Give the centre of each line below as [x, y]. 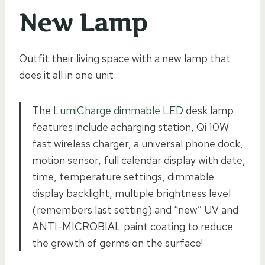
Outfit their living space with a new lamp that [125, 58]
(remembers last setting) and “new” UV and [135, 209]
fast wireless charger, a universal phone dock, [138, 143]
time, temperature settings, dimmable [123, 176]
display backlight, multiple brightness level [131, 193]
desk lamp [209, 110]
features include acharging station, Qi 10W [130, 127]
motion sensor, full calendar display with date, [139, 160]
